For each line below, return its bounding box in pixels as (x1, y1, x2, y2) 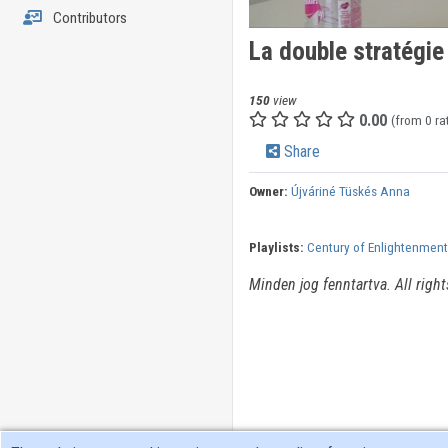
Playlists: (248, 239, 304, 256)
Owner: (248, 183, 288, 200)
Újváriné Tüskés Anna (290, 183, 410, 200)
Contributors (49, 9, 127, 27)
